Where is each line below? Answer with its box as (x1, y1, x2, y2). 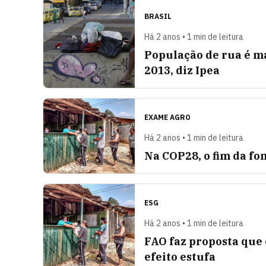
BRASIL (144, 12, 172, 21)
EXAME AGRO (144, 113, 191, 122)
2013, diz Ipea (144, 64, 220, 77)
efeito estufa (144, 250, 216, 264)
